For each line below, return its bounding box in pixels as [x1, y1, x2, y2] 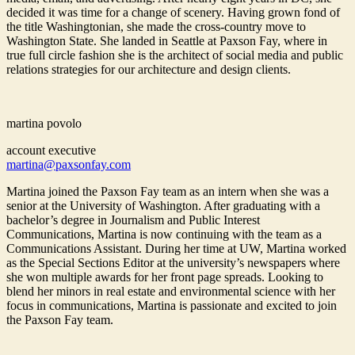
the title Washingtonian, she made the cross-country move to [6, 20, 306, 34]
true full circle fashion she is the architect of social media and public [6, 48, 343, 63]
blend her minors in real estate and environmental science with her [6, 284, 335, 299]
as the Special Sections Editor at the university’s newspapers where [6, 256, 340, 270]
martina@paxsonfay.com [6, 158, 131, 172]
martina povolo [6, 116, 82, 131]
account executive [6, 143, 96, 158]
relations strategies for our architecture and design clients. [6, 63, 291, 77]
